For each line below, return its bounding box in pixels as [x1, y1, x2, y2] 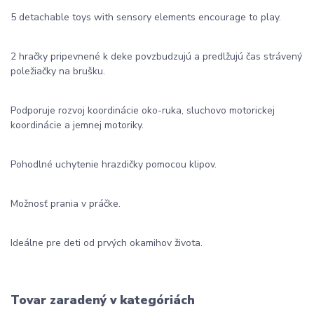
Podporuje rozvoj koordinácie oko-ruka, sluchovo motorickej [11, 104, 275, 118]
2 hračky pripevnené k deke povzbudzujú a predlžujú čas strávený [11, 50, 302, 64]
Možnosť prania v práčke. [11, 197, 121, 211]
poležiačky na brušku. [11, 64, 105, 78]
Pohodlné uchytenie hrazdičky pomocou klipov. [11, 158, 217, 172]
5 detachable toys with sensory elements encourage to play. [11, 11, 281, 25]
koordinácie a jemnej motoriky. [11, 118, 144, 132]
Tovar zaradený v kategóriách [11, 292, 195, 309]
